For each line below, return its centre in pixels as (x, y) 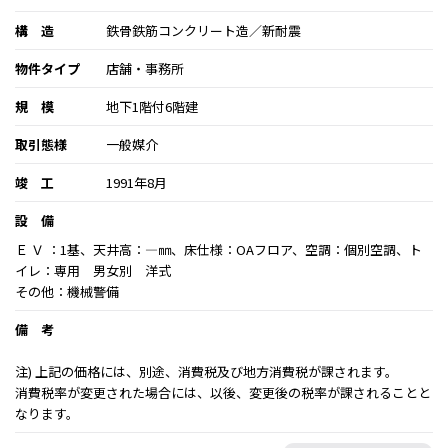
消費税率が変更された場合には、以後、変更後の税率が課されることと (223, 392)
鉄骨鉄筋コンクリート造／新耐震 (203, 30)
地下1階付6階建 (152, 106)
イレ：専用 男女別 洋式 (93, 270)
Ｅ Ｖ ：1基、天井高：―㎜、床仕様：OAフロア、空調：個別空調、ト (218, 249)
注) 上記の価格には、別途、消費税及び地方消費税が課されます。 (206, 371)
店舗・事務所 (145, 68)
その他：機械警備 (67, 291)
